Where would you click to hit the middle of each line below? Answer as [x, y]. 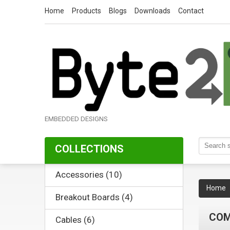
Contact [191, 11]
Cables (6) [75, 219]
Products [87, 11]
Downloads [152, 11]
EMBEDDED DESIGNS [76, 119]
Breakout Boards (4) [94, 197]
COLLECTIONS [89, 149]
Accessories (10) [89, 174]
